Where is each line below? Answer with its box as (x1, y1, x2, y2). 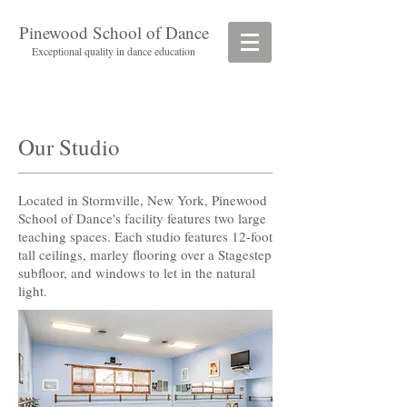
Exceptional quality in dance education (31, 44, 195, 58)
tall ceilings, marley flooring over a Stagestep (18, 245, 272, 263)
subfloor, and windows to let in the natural (18, 263, 255, 282)
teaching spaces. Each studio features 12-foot (18, 227, 273, 245)
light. (18, 282, 52, 300)
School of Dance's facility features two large (18, 209, 266, 227)
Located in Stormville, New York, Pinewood (18, 191, 267, 209)
